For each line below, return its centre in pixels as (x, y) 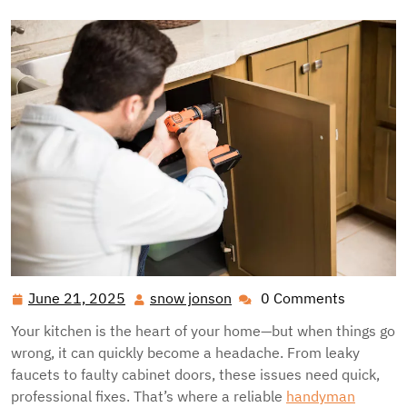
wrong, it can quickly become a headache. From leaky (185, 353)
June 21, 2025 (77, 298)
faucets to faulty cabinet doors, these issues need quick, (195, 375)
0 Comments (303, 298)
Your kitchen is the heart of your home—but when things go (203, 331)
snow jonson (191, 298)
